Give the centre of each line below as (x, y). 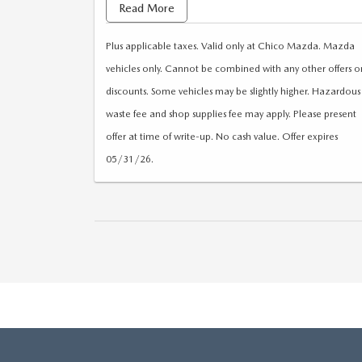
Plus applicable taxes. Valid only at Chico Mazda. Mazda (230, 46)
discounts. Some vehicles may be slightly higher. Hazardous (233, 91)
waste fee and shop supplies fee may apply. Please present (231, 114)
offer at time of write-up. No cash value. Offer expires (222, 136)
